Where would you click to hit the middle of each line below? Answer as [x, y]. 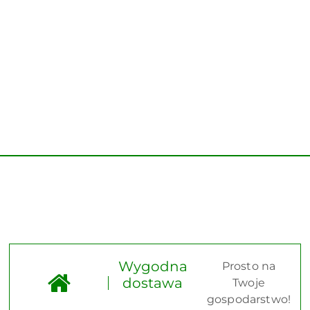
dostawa [153, 283]
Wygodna [153, 266]
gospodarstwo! [248, 299]
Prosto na [249, 266]
